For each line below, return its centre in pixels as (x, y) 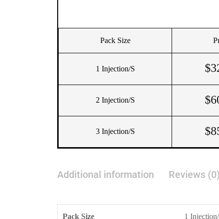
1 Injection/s (115, 68)
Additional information (106, 174)
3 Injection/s (115, 131)
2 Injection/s (115, 100)
